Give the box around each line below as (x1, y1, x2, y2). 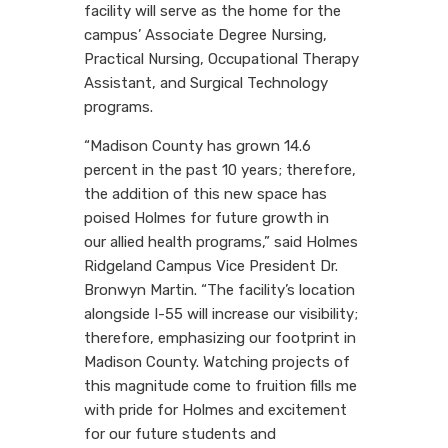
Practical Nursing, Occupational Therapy (84, 49, 359, 68)
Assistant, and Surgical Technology (84, 73, 328, 92)
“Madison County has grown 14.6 (84, 136, 311, 155)
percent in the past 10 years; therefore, (84, 160, 356, 179)
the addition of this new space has (84, 184, 327, 203)
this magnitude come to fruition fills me (84, 376, 357, 395)
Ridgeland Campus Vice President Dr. (84, 256, 338, 275)
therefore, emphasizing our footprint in (84, 328, 356, 347)
